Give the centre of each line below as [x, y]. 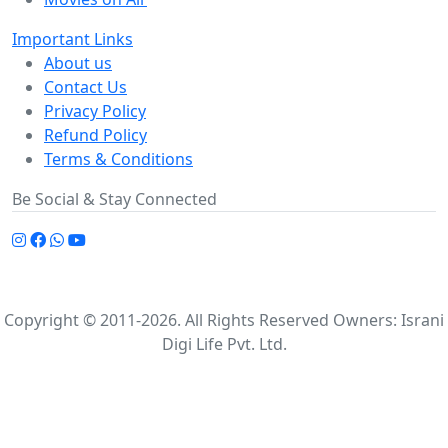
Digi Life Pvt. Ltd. [224, 344]
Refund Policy [95, 135]
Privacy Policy [95, 111]
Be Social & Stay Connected [114, 199]
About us [78, 63]
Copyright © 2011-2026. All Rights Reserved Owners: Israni [224, 320]
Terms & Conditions [118, 159]
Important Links [72, 39]
